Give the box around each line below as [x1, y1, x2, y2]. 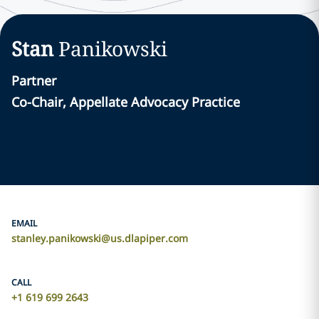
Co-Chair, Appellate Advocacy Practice [11, 93, 240, 110]
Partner [11, 72, 56, 89]
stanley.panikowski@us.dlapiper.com [11, 231, 188, 245]
